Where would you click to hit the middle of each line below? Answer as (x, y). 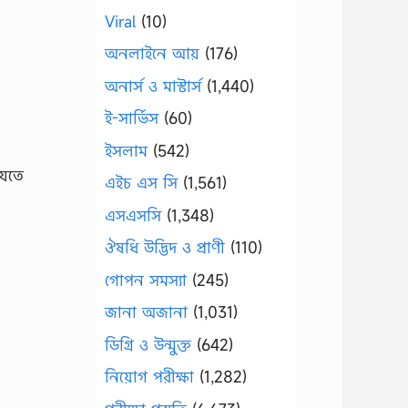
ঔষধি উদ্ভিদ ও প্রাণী (165, 247)
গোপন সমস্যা (146, 280)
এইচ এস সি (141, 183)
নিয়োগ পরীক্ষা (149, 377)
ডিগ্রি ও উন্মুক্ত (148, 344)
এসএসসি (133, 215)
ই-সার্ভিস (132, 118)
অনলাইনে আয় (152, 53)
